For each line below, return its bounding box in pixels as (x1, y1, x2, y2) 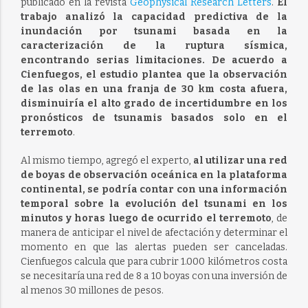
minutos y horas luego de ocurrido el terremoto (20, 212, 272, 224)
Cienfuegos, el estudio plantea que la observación (20, 69, 288, 80)
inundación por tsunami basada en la (20, 25, 288, 37)
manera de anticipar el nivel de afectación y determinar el (20, 227, 288, 239)
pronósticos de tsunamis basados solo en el (20, 112, 288, 124)
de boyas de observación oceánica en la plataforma (20, 169, 288, 181)
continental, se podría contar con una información (20, 184, 288, 195)
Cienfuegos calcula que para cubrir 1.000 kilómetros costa (20, 256, 288, 267)
